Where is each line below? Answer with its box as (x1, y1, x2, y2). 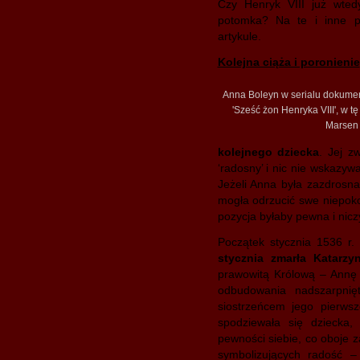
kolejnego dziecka (217, 145, 320, 158)
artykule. (217, 30, 261, 43)
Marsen (325, 120, 358, 131)
